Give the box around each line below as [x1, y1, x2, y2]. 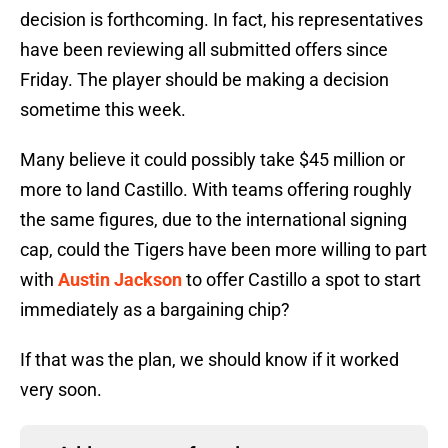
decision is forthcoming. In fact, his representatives [20, 9, 423, 31]
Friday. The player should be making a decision [20, 69, 389, 91]
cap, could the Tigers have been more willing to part [20, 239, 427, 261]
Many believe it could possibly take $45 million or [20, 149, 405, 171]
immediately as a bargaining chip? [20, 299, 290, 321]
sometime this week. [20, 99, 186, 121]
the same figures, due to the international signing [20, 209, 407, 231]
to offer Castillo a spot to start [182, 269, 421, 291]
